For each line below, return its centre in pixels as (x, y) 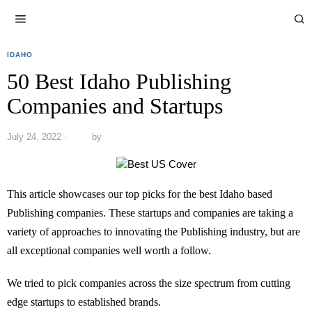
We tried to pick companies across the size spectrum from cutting (149, 283)
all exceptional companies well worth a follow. (109, 251)
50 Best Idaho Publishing (119, 81)
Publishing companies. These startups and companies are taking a (150, 213)
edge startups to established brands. (84, 302)
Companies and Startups (115, 106)
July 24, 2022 (34, 137)
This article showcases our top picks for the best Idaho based (140, 194)
